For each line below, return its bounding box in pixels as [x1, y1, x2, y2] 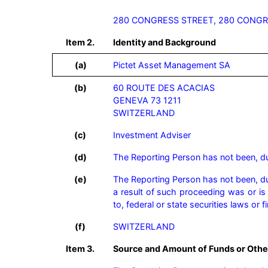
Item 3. [66, 243, 95, 254]
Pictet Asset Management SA [113, 60, 230, 70]
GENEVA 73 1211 [113, 95, 181, 105]
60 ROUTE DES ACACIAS [113, 83, 215, 93]
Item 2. [66, 37, 95, 47]
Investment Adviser [113, 130, 191, 140]
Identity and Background [113, 37, 216, 47]
